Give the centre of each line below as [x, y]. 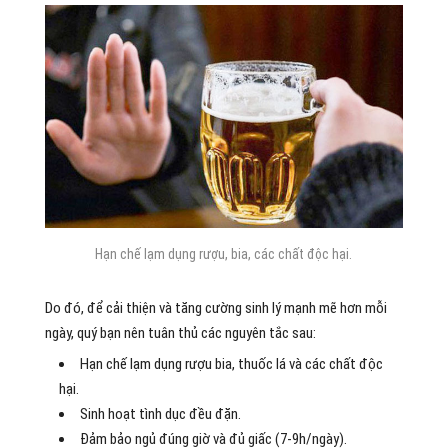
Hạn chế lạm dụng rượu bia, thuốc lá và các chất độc [231, 363]
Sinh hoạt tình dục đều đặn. [160, 413]
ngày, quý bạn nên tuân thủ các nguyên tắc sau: [180, 332]
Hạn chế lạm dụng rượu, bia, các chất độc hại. [224, 253]
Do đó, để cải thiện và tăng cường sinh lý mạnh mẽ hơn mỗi [215, 307]
